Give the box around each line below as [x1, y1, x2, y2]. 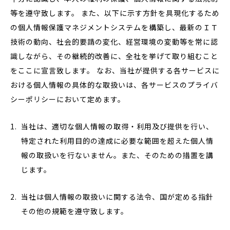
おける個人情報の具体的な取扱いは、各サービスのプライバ [10, 80, 218, 90]
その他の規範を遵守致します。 [21, 206, 128, 216]
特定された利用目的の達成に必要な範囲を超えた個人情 [21, 136, 214, 146]
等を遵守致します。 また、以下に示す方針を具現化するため [10, 8, 220, 18]
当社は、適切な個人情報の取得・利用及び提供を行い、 [21, 121, 214, 131]
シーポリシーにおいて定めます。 [10, 94, 125, 104]
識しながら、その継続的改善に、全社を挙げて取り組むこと [10, 51, 218, 61]
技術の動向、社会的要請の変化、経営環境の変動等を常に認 [10, 36, 218, 47]
